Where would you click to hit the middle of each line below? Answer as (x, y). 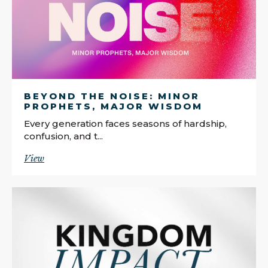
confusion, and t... (63, 136)
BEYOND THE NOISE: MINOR (112, 96)
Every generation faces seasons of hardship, (125, 123)
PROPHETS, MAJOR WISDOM (113, 106)
